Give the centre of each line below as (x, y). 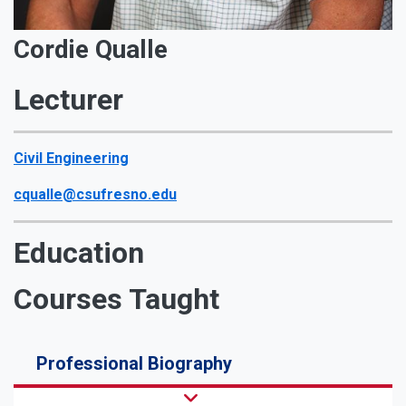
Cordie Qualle (91, 49)
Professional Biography (134, 363)
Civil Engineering (71, 158)
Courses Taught (116, 299)
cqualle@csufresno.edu (95, 194)
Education (79, 252)
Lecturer (68, 99)
